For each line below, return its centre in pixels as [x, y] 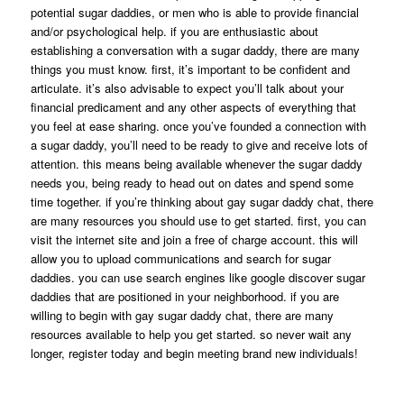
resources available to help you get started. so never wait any [191, 334]
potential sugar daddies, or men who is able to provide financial [194, 12]
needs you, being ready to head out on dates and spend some [192, 183]
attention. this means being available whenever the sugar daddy [196, 164]
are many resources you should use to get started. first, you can [198, 220]
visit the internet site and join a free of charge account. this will [194, 239]
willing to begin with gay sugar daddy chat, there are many [182, 315]
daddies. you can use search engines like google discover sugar [197, 277]
